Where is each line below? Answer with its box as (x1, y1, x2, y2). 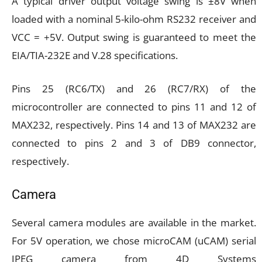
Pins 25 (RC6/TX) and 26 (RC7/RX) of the (12, 81, 256, 95)
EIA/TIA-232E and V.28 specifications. (12, 48, 178, 62)
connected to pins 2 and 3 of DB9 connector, (12, 136, 256, 150)
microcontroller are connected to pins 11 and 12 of (12, 99, 256, 113)
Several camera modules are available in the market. (12, 215, 256, 229)
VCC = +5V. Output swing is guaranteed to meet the (12, 30, 256, 44)
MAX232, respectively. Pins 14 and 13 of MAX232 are (12, 118, 256, 132)
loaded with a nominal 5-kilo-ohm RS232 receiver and (12, 12, 256, 26)
